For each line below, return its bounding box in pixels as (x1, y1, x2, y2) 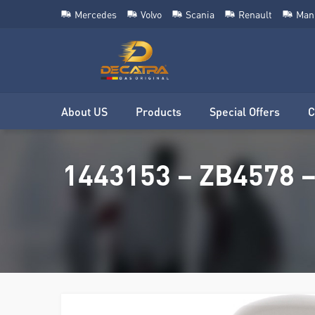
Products (136, 103, 181, 119)
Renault (238, 8, 272, 20)
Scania (186, 8, 214, 20)
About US (61, 103, 108, 119)
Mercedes (75, 8, 117, 20)
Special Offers (210, 103, 280, 119)
